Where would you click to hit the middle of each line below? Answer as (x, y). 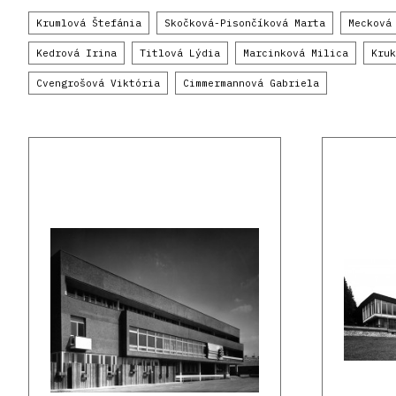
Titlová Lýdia (180, 53)
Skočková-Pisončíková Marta (245, 23)
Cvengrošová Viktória (98, 84)
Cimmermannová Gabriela (251, 84)
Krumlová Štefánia (89, 23)
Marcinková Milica (296, 53)
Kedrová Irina (76, 53)
